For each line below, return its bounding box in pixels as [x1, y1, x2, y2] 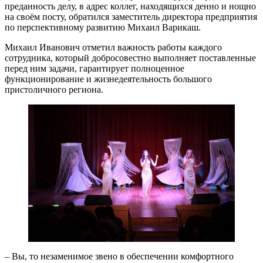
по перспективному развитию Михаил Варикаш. [5, 22, 201, 32]
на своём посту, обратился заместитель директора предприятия [5, 11, 257, 22]
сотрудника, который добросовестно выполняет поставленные [5, 52, 256, 63]
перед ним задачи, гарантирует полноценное [5, 63, 184, 73]
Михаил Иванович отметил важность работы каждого [5, 42, 222, 52]
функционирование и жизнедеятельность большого [5, 73, 212, 84]
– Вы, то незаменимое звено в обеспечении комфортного [5, 251, 234, 262]
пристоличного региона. [5, 84, 103, 95]
